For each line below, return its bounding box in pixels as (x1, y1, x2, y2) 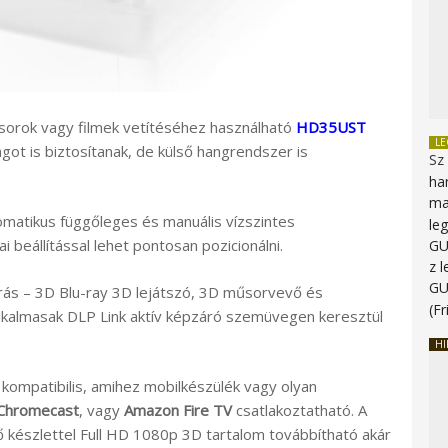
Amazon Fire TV (124, 400, 232, 421)
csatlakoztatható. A (232, 400, 367, 421)
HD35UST (296, 116, 366, 137)
